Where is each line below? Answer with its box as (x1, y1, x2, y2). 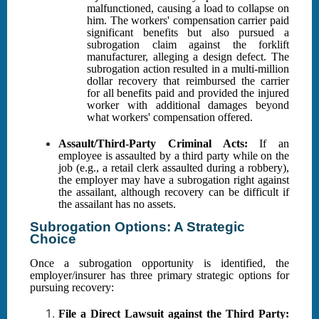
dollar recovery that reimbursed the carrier (87, 75, 289, 88)
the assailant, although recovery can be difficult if (58, 186, 289, 199)
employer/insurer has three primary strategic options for (30, 269, 289, 282)
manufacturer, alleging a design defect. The (87, 51, 289, 63)
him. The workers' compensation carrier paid (87, 14, 289, 27)
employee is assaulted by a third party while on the (58, 150, 289, 162)
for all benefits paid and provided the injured (87, 87, 289, 100)
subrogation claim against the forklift (87, 38, 289, 51)
